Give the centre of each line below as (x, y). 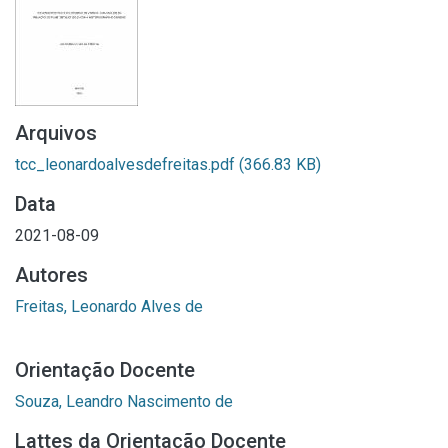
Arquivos (56, 133)
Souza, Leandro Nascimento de (124, 401)
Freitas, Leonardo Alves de (109, 306)
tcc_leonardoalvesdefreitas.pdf (127, 164)
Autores (51, 275)
